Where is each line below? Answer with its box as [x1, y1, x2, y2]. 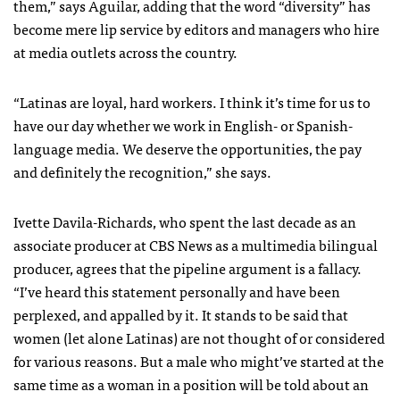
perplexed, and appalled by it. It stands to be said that [13, 303, 348, 326]
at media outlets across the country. [13, 40, 237, 63]
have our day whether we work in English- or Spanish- [13, 113, 353, 137]
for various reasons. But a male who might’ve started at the [13, 349, 384, 372]
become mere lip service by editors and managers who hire [13, 17, 379, 40]
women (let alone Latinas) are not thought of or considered [13, 326, 385, 349]
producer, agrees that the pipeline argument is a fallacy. [13, 256, 362, 279]
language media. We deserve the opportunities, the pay [13, 137, 362, 160]
